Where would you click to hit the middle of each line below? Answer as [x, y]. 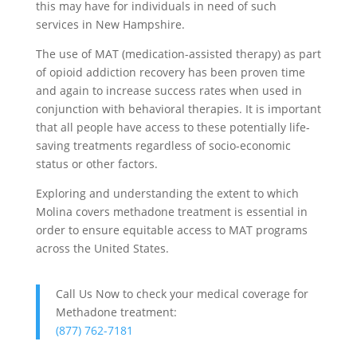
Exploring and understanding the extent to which [167, 193]
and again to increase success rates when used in [169, 90]
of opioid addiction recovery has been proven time [170, 72]
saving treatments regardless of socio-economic [163, 145]
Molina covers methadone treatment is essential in [171, 211]
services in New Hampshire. [110, 24]
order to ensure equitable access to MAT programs [171, 229]
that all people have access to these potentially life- [173, 127]
